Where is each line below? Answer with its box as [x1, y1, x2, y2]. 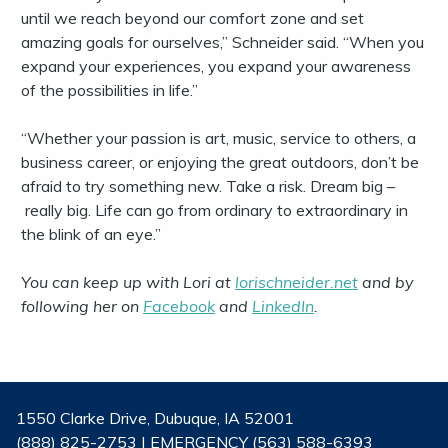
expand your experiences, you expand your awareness [21, 56, 411, 77]
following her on [21, 296, 143, 317]
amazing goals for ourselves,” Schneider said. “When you [21, 32, 424, 53]
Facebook [143, 296, 215, 317]
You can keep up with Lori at [21, 272, 235, 293]
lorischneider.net [235, 272, 358, 293]
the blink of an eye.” [21, 224, 161, 245]
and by [358, 272, 414, 293]
